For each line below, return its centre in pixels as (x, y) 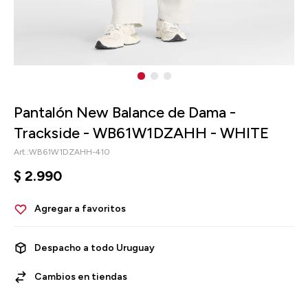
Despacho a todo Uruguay (95, 248)
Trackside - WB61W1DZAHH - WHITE (141, 133)
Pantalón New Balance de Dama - (125, 112)
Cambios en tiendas (81, 277)
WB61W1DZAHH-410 (69, 152)
